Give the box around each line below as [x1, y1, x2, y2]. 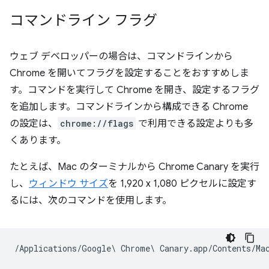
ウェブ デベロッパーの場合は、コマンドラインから [10, 50, 233, 62]
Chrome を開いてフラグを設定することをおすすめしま [10, 67, 249, 79]
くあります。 [10, 134, 66, 147]
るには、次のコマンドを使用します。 [10, 194, 172, 207]
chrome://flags [60, 117, 133, 129]
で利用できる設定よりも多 [136, 117, 253, 130]
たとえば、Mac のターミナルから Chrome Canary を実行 [10, 160, 259, 173]
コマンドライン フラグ [10, 11, 157, 29]
